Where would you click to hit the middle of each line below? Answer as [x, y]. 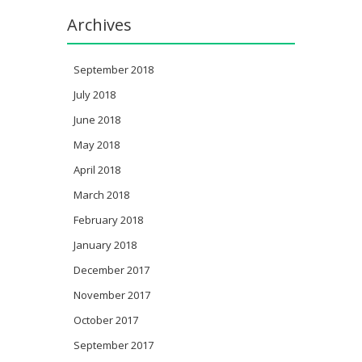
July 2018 [95, 95]
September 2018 [114, 70]
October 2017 [106, 320]
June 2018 [97, 120]
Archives [99, 25]
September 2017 [114, 345]
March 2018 [101, 195]
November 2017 [112, 295]
